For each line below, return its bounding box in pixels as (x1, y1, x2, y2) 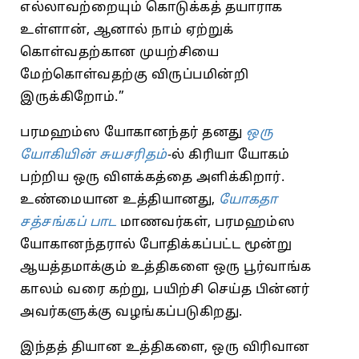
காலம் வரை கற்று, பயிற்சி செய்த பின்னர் (20, 281, 310, 298)
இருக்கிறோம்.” (20, 89, 124, 106)
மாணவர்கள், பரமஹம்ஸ (116, 214, 295, 231)
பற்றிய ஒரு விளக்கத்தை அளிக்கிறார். (20, 169, 284, 186)
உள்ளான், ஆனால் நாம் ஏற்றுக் (20, 22, 234, 38)
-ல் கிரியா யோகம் (167, 147, 290, 163)
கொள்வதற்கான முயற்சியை (20, 44, 220, 61)
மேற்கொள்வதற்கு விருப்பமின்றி (20, 67, 248, 83)
